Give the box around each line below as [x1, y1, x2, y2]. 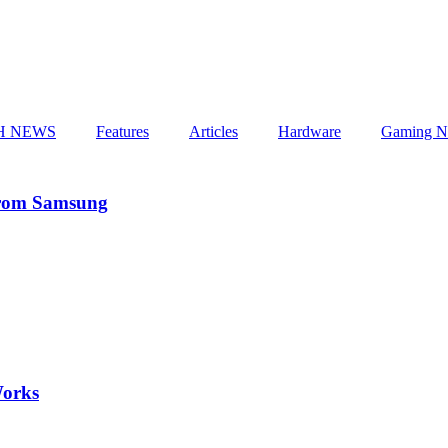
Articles [189, 122, 238, 140]
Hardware [278, 122, 341, 140]
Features [96, 122, 149, 140]
